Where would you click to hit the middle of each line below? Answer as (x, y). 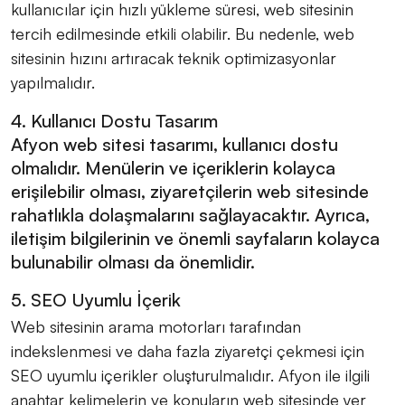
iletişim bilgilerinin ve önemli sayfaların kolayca (195, 238)
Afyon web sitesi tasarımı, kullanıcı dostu (174, 144)
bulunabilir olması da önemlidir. (133, 261)
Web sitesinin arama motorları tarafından (156, 326)
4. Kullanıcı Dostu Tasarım (114, 120)
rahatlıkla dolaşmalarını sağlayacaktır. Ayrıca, (190, 214)
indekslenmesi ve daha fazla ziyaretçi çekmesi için (188, 350)
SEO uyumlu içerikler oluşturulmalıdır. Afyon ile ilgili (190, 375)
